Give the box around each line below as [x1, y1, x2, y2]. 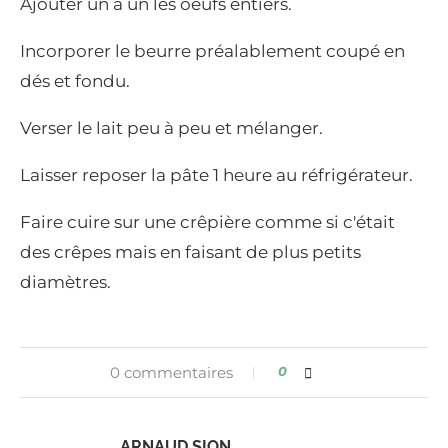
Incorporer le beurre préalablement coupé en [20, 41, 405, 62]
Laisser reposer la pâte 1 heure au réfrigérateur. [20, 165, 413, 186]
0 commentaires [109, 363, 233, 383]
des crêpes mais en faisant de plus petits [20, 242, 361, 263]
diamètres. [20, 272, 111, 293]
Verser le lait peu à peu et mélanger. [20, 118, 323, 139]
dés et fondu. [20, 71, 130, 92]
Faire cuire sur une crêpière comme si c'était [20, 212, 395, 233]
